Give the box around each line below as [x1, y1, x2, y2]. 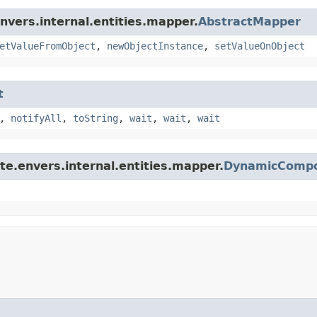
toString [73, 112, 118, 124]
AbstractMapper [198, 14, 301, 28]
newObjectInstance [107, 40, 203, 52]
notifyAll [11, 112, 62, 124]
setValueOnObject [214, 40, 305, 52]
